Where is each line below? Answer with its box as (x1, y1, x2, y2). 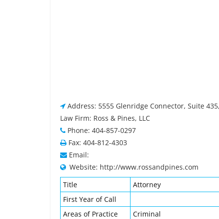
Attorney (133, 180, 161, 189)
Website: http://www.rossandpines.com (69, 162, 198, 172)
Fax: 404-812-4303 (68, 138, 127, 147)
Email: (69, 150, 89, 159)
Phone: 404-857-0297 (67, 126, 136, 135)
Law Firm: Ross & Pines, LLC (60, 113, 150, 123)
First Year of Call (63, 195, 116, 204)
